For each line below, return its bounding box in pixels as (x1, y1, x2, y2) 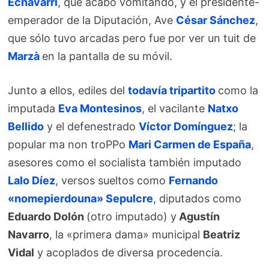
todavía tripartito (128, 83, 216, 97)
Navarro (8, 228, 50, 241)
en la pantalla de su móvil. (42, 49, 173, 62)
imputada (8, 101, 59, 115)
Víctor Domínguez (139, 119, 234, 133)
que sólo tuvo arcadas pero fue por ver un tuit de (8, 31, 256, 44)
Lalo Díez (8, 174, 56, 187)
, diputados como (153, 192, 242, 205)
